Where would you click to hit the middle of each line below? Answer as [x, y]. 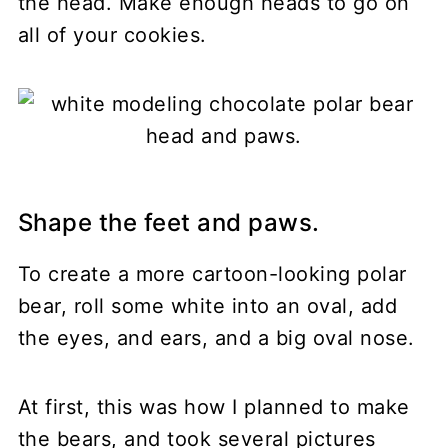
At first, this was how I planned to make [213, 406]
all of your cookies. [112, 34]
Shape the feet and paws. [168, 222]
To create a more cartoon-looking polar [212, 273]
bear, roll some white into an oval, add [207, 305]
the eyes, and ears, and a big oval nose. [216, 337]
